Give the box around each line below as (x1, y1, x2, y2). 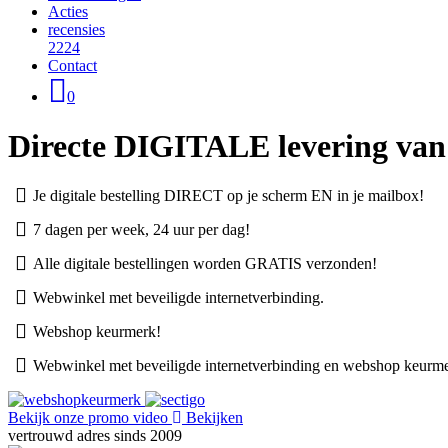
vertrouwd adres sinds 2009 (8, 426, 182, 444)
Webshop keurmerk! (33, 322, 161, 340)
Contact (48, 57, 97, 74)
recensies (48, 21, 105, 38)
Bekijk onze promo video (8, 408, 168, 426)
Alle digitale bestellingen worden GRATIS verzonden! (33, 254, 377, 272)
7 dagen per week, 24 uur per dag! (33, 220, 250, 238)
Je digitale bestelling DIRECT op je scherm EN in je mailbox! (33, 186, 424, 204)
